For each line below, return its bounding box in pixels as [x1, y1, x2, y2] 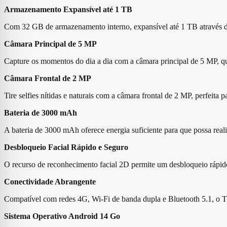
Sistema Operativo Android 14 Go [4, 211, 120, 220]
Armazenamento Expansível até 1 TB [4, 5, 132, 14]
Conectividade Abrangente [4, 177, 96, 186]
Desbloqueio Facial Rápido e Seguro [4, 142, 128, 152]
